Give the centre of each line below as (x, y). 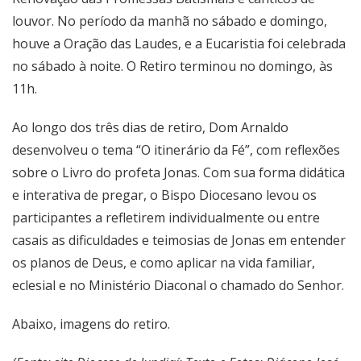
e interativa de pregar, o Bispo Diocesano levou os (164, 195)
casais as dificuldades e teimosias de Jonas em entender (179, 240)
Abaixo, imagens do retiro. (91, 324)
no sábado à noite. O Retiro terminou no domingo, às (172, 66)
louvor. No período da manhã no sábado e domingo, (170, 21)
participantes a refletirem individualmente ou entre (166, 217)
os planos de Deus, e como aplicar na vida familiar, (164, 262)
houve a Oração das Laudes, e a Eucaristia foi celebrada (179, 43)
